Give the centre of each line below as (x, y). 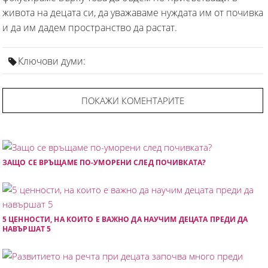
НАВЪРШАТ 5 (27, 229)
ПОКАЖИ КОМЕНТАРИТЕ (133, 100)
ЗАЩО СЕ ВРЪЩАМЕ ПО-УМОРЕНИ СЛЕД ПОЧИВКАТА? (104, 162)
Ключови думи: (52, 61)
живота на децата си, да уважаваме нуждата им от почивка (133, 12)
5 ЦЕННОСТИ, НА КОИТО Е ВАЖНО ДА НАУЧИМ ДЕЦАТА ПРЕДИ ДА (125, 219)
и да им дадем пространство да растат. (90, 27)
